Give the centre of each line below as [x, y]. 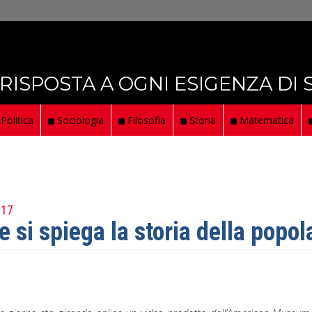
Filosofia [145, 120]
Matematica [265, 120]
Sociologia [79, 120]
